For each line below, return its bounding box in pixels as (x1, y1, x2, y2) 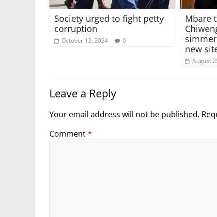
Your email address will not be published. (49, 108, 200, 120)
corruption (54, 22, 97, 34)
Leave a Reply (49, 85, 116, 100)
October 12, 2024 (62, 36, 108, 45)
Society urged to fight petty (54, 12, 164, 24)
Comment (49, 128, 88, 139)
